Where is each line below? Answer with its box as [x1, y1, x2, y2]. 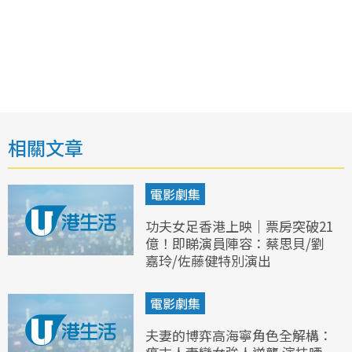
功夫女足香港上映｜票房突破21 [145, 216, 333, 236]
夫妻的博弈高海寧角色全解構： [145, 325, 332, 346]
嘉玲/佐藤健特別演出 [145, 251, 271, 271]
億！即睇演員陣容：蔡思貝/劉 [145, 233, 324, 254]
